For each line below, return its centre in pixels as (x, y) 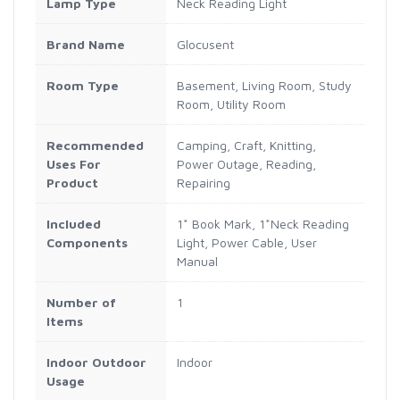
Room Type (83, 85)
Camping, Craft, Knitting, (246, 145)
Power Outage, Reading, (246, 163)
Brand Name (86, 44)
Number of (81, 302)
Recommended (95, 145)
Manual (197, 261)
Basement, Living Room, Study (264, 85)
